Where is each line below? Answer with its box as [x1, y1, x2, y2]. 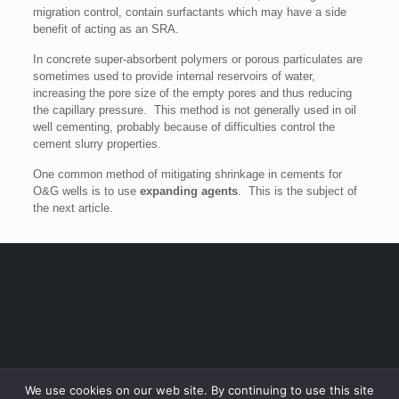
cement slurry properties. [32, 136, 161, 151]
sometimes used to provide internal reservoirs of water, [32, 69, 315, 83]
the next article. [32, 200, 113, 215]
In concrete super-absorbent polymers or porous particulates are [32, 52, 362, 66]
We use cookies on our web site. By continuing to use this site [25, 383, 374, 397]
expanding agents [139, 183, 238, 198]
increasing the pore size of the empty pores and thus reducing [32, 85, 352, 100]
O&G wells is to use [32, 183, 140, 198]
